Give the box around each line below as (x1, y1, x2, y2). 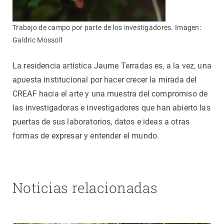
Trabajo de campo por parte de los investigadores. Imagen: (12, 23, 201, 32)
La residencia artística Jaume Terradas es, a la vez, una (12, 61, 211, 71)
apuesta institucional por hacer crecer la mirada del (12, 75, 197, 85)
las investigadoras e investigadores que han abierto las (12, 103, 210, 113)
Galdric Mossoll (12, 36, 62, 44)
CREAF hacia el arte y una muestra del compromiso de (12, 89, 208, 99)
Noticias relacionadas (12, 178, 157, 197)
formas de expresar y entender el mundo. (12, 131, 159, 141)
